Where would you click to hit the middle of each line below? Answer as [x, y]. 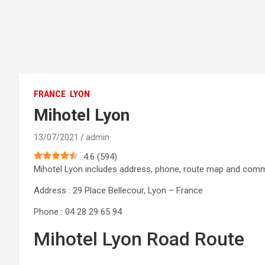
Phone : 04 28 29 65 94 [78, 211]
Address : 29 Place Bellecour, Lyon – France [118, 190]
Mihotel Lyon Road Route [139, 239]
